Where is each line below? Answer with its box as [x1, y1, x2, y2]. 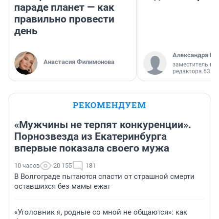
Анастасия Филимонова [44, 58, 114, 66]
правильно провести [14, 13, 114, 25]
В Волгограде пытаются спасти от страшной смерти [14, 172, 195, 181]
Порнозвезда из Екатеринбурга [14, 130, 167, 142]
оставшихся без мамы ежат [14, 181, 110, 191]
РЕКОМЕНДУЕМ [73, 99, 146, 110]
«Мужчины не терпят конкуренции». [14, 118, 191, 131]
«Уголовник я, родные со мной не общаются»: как [14, 207, 187, 217]
